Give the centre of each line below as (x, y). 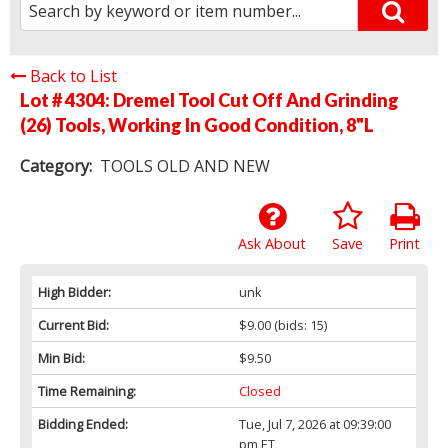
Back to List (73, 75)
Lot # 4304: (66, 99)
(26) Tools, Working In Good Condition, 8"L (197, 124)
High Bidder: (74, 291)
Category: (56, 165)
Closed (259, 390)
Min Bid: (61, 357)
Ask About (272, 243)
